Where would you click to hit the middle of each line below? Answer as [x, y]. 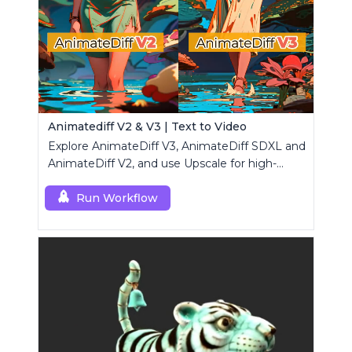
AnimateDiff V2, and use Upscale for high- [162, 164]
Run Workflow [117, 198]
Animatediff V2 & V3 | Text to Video [147, 127]
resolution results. [96, 181]
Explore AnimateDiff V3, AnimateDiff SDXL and [177, 147]
